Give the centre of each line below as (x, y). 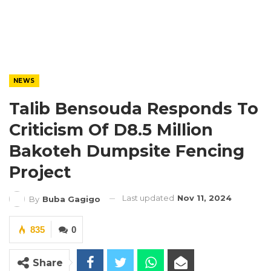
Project (40, 172)
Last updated (149, 198)
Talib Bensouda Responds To (134, 109)
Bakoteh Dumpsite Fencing (127, 151)
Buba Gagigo (71, 199)
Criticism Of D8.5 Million (111, 130)
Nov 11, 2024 (204, 198)
